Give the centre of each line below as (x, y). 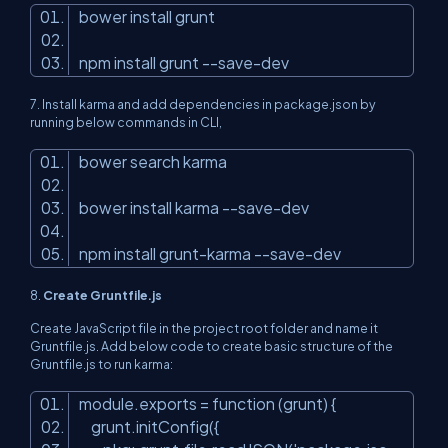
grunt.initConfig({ (152, 427)
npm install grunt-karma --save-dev (213, 254)
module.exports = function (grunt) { (210, 404)
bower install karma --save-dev (197, 208)
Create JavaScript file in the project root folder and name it (204, 328)
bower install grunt (150, 17)
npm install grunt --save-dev (187, 63)
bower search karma (156, 162)
